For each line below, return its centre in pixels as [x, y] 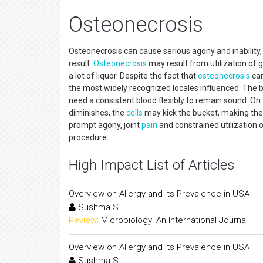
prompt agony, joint [105, 125]
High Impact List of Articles [152, 165]
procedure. [89, 137]
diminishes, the [97, 113]
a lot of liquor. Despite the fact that [133, 76]
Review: [84, 220]
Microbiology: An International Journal [174, 220]
